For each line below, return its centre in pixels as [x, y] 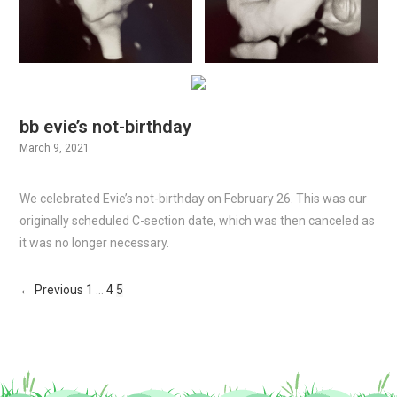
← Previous [52, 290]
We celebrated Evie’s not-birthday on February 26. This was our [194, 199]
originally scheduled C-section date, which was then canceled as [198, 221]
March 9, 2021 [55, 148]
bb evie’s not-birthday [106, 127]
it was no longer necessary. [95, 243]
